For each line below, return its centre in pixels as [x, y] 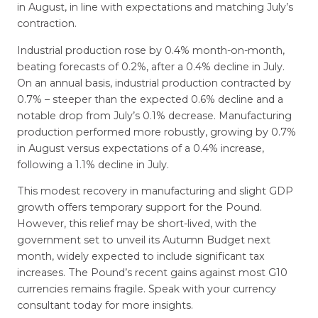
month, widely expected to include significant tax [141, 256]
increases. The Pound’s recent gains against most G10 [152, 272]
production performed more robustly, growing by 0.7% [156, 132]
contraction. [46, 24]
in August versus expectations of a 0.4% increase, [140, 148]
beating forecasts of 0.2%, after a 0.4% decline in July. [150, 66]
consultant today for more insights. [105, 305]
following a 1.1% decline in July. [93, 164]
